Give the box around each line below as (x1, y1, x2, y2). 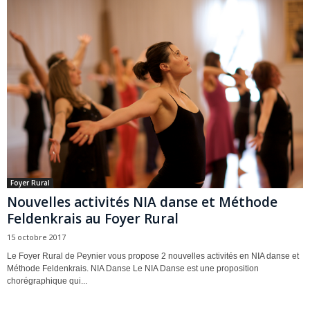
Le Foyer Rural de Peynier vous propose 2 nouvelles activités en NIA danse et (7, 250, 299, 261)
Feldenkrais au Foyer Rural (7, 209, 179, 228)
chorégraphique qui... (7, 275, 87, 286)
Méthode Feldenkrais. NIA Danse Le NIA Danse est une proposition (7, 263, 259, 273)
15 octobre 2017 (7, 231, 66, 242)
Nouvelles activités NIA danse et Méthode (7, 192, 277, 211)
